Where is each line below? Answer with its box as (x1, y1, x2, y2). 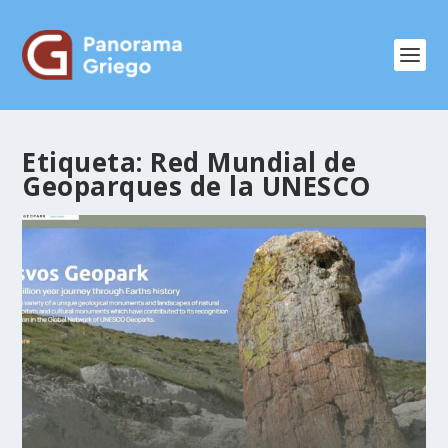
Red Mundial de (150, 144, 357, 180)
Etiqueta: (22, 144, 151, 180)
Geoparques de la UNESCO (22, 168, 371, 204)
